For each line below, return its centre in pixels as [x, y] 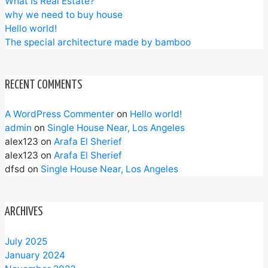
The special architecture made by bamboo [98, 42]
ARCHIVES [24, 211]
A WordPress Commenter [60, 114]
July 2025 [26, 241]
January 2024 [35, 255]
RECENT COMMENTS [44, 85]
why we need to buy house [64, 15]
